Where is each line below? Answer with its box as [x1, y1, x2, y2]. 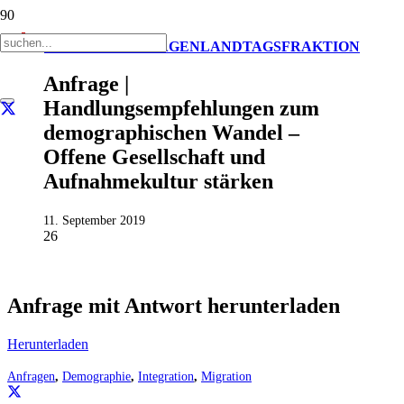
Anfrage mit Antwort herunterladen [7, 293, 340, 317]
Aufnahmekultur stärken [43, 170, 273, 194]
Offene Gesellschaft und [43, 145, 265, 170]
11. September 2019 [43, 213, 145, 228]
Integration [138, 368, 194, 383]
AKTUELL [44, 38, 116, 54]
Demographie [62, 368, 131, 383]
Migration [201, 368, 252, 383]
